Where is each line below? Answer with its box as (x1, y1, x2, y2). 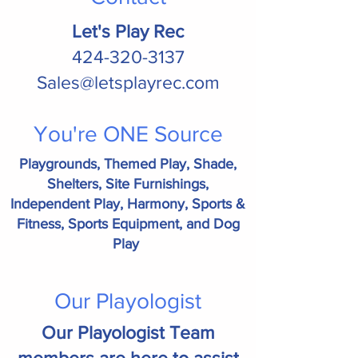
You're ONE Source (33, 121, 223, 146)
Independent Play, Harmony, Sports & (10, 196, 245, 212)
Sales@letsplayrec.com (36, 73, 220, 92)
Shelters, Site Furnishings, (47, 176, 209, 192)
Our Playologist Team (41, 323, 215, 342)
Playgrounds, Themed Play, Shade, (19, 156, 237, 172)
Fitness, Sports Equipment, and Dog (16, 216, 240, 232)
